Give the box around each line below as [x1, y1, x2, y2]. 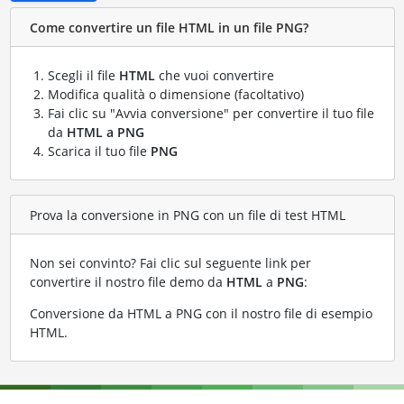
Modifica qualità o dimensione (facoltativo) [47, 86, 304, 104]
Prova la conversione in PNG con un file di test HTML [29, 206, 345, 224]
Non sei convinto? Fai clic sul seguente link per [29, 254, 311, 272]
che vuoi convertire [154, 67, 274, 85]
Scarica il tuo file [47, 142, 151, 161]
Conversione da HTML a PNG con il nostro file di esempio [29, 305, 372, 323]
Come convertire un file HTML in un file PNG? [29, 18, 308, 36]
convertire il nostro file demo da [29, 273, 226, 291]
